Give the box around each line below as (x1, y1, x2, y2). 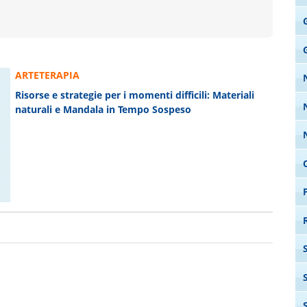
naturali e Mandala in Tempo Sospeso (15, 103, 192, 116)
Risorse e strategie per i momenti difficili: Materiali (15, 88, 255, 102)
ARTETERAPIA (15, 68, 80, 82)
